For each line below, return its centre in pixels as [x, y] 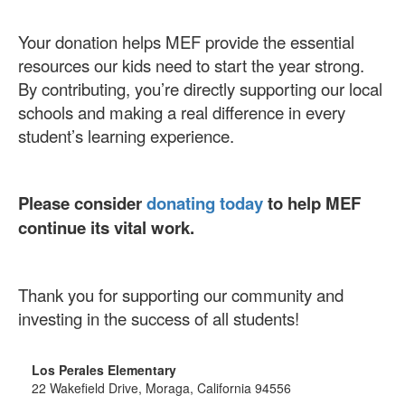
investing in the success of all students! [159, 318]
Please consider [82, 202]
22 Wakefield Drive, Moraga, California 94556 [161, 387]
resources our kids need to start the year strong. [191, 65]
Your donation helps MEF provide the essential [186, 41]
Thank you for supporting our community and [181, 294]
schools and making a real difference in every [182, 112]
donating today [205, 202]
